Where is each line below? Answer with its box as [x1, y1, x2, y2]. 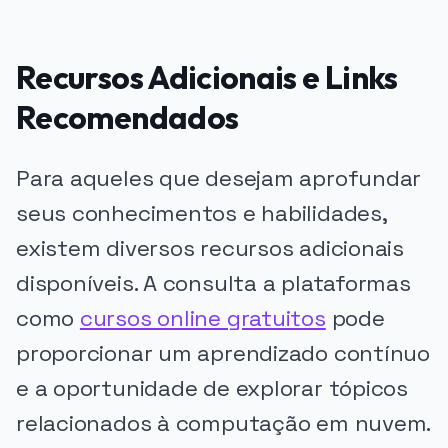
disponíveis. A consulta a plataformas [16, 269, 411, 299]
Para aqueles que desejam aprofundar [16, 164, 422, 194]
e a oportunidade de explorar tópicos [16, 374, 408, 404]
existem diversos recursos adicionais [16, 234, 404, 264]
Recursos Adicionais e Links [16, 57, 398, 98]
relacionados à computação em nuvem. [16, 409, 431, 439]
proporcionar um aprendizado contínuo [16, 339, 430, 369]
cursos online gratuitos [79, 304, 326, 334]
